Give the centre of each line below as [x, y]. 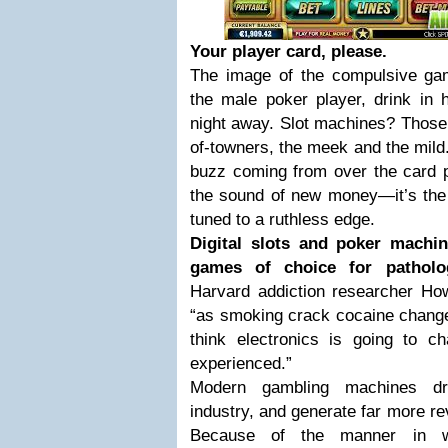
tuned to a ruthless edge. [282, 219]
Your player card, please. [288, 51]
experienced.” [241, 363]
